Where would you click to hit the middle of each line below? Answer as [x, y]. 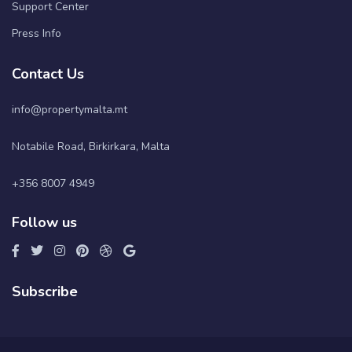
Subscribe [45, 292]
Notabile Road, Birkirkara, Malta [91, 147]
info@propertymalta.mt [70, 110]
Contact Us [48, 74]
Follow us [44, 223]
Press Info [37, 34]
